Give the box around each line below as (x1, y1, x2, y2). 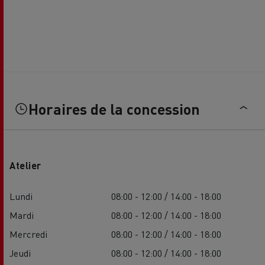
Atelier (9, 159, 41, 172)
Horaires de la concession (28, 99, 200, 118)
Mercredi (9, 227, 47, 240)
